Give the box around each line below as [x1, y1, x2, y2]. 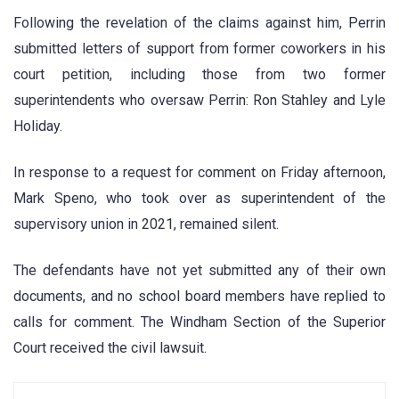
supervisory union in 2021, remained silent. [13, 216, 279, 233]
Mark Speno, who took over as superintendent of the [13, 190, 386, 208]
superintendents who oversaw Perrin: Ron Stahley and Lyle [13, 91, 386, 109]
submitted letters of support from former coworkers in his [13, 39, 386, 57]
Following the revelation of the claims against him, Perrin [13, 13, 386, 31]
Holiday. [13, 117, 62, 134]
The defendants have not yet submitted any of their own [13, 262, 386, 280]
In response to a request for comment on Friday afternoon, [13, 164, 386, 182]
